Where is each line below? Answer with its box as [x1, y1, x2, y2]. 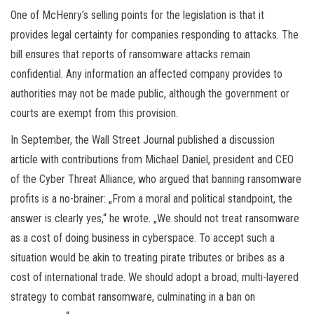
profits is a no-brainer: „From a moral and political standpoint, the [11, 191, 292, 205]
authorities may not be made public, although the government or [11, 86, 289, 100]
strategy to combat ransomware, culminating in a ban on [11, 289, 255, 303]
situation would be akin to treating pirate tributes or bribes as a [11, 250, 285, 264]
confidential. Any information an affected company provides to [11, 67, 282, 81]
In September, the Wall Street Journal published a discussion [11, 132, 275, 146]
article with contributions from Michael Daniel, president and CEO [11, 152, 294, 166]
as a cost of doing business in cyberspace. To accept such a [11, 231, 275, 245]
